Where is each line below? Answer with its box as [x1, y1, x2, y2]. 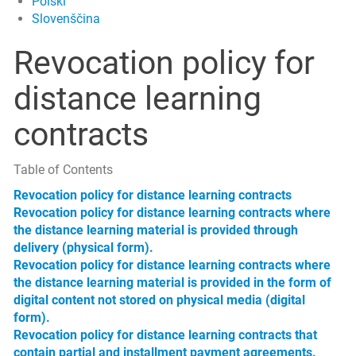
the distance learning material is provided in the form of [14, 275, 331, 290]
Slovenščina [32, 11, 100, 26]
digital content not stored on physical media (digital [14, 292, 305, 308]
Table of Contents [14, 162, 113, 177]
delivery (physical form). [14, 240, 153, 255]
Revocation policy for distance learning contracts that [14, 327, 317, 342]
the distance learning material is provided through [14, 222, 298, 238]
